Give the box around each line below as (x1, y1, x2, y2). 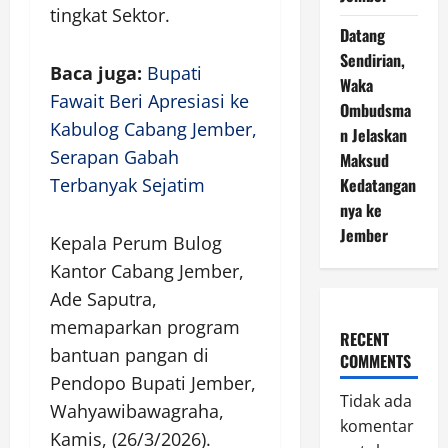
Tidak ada (339, 390, 412, 412)
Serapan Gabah (50, 145, 179, 169)
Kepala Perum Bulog (50, 231, 222, 255)
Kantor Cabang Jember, (50, 259, 244, 283)
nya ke (339, 198, 382, 222)
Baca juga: (50, 61, 147, 85)
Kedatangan (339, 173, 416, 197)
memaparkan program (50, 315, 240, 339)
